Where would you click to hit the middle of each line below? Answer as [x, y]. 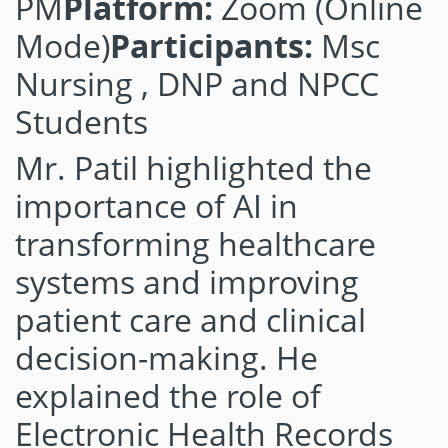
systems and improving [187, 281]
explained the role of [168, 395]
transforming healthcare [195, 243]
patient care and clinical [190, 319]
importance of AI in [156, 205]
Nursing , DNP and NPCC [197, 83]
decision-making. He [166, 357]
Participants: [211, 46]
